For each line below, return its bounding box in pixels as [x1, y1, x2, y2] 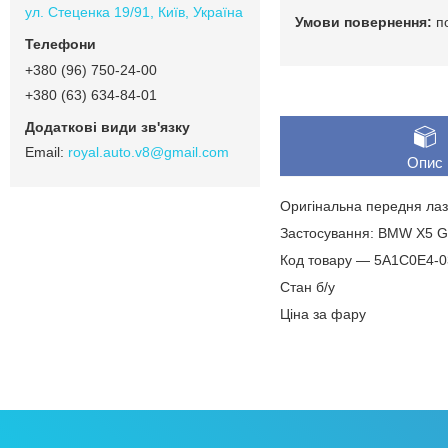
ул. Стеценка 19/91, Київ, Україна [25, 4, 243, 21]
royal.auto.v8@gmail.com [68, 144, 229, 161]
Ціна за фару [280, 305, 366, 322]
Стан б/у [280, 278, 335, 295]
